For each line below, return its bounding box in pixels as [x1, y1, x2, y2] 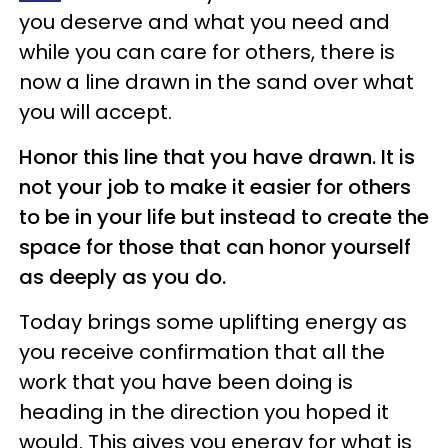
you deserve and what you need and [19, 7, 390, 36]
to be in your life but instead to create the [19, 202, 429, 231]
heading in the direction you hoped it [19, 397, 389, 426]
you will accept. [19, 97, 172, 126]
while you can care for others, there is [19, 37, 395, 66]
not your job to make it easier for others [19, 172, 411, 201]
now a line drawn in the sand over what [19, 67, 414, 96]
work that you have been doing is [19, 367, 353, 396]
